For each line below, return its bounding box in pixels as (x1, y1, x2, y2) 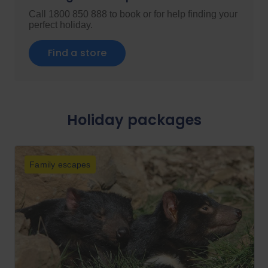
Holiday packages (66, 110, 202, 130)
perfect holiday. (29, 20, 93, 30)
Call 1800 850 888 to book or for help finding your (29, 9, 237, 19)
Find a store (48, 46, 106, 60)
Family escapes (29, 160, 91, 169)
